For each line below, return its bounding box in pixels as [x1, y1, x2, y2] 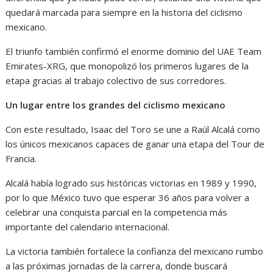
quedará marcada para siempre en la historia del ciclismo [5, 6, 243, 18]
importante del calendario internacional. [5, 221, 170, 233]
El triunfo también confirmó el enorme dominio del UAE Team [5, 45, 262, 57]
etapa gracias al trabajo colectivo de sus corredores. [5, 74, 229, 87]
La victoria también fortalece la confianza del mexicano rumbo [5, 245, 264, 257]
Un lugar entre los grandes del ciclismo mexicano [5, 99, 226, 111]
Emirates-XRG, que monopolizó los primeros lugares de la [5, 60, 249, 72]
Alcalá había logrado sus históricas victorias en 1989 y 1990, [5, 177, 257, 189]
